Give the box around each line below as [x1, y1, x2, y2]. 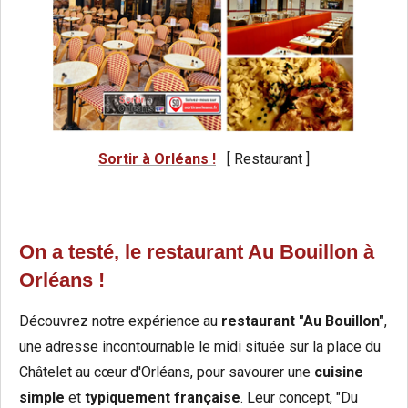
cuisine [314, 363, 363, 382]
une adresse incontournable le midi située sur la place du [19, 338, 381, 356]
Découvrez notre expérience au [19, 312, 221, 331]
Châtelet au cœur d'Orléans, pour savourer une [19, 363, 314, 382]
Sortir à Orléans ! [98, 150, 216, 168]
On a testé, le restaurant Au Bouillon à [19, 240, 374, 264]
